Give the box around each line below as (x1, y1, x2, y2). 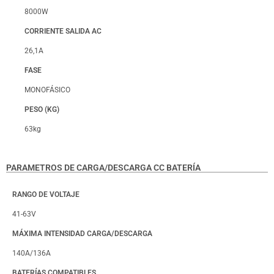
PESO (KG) (24, 105, 59, 114)
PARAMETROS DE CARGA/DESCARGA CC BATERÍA (6, 162, 201, 172)
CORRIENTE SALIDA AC (24, 26, 102, 35)
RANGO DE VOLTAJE (12, 190, 80, 199)
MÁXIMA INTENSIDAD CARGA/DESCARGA (12, 229, 152, 238)
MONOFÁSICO (24, 85, 70, 94)
